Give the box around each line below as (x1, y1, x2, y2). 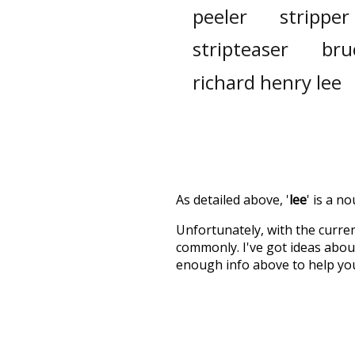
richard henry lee (193, 68, 342, 95)
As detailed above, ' (176, 190, 289, 208)
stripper (280, 2, 350, 29)
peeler (192, 2, 247, 29)
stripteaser (193, 36, 288, 63)
